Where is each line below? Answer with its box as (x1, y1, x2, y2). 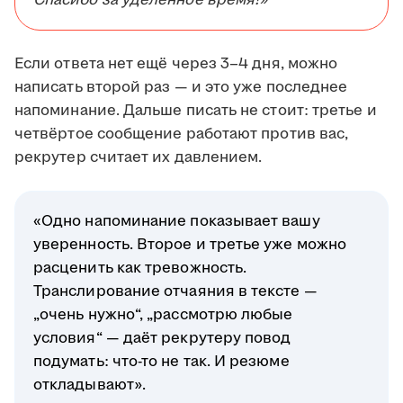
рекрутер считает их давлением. (14, 147, 263, 169)
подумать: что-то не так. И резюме (33, 351, 290, 373)
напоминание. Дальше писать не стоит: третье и (14, 100, 377, 122)
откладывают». (33, 374, 147, 397)
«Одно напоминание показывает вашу (33, 210, 320, 233)
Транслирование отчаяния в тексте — (33, 281, 318, 303)
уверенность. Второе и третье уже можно (33, 234, 347, 256)
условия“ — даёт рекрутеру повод (33, 327, 291, 350)
